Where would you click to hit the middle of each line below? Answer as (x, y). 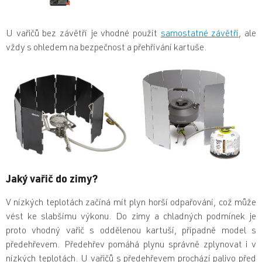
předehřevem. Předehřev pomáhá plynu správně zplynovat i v (131, 245)
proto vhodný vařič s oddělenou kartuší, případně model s (131, 231)
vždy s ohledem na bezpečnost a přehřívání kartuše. (106, 49)
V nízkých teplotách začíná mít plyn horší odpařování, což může (131, 203)
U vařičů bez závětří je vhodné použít (83, 35)
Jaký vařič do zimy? (52, 180)
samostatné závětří (200, 35)
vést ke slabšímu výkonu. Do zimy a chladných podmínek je (131, 217)
